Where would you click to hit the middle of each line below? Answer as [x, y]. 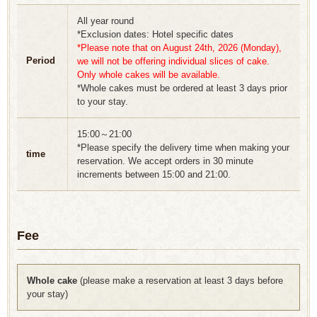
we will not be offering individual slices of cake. [173, 62]
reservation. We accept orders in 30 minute [165, 161]
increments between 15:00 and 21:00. [154, 175]
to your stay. [103, 102]
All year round [105, 21]
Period [41, 61]
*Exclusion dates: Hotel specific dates [155, 35]
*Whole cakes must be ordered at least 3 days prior [182, 88]
